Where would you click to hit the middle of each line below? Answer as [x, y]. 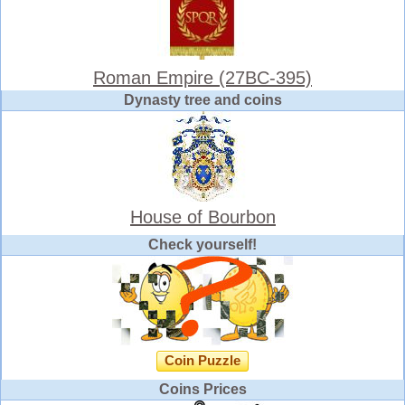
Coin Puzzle [202, 361]
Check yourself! [202, 245]
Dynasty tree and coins [203, 100]
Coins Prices [202, 390]
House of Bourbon [203, 217]
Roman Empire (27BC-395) [202, 78]
